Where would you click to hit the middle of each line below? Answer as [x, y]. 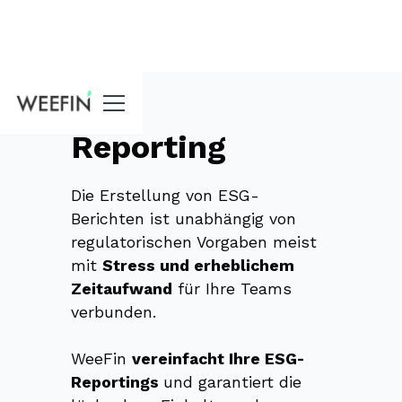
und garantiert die [232, 382]
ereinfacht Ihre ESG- [222, 358]
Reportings [117, 382]
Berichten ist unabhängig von [183, 218]
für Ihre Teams [232, 288]
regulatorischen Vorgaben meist [193, 242]
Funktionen [47, 95]
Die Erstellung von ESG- [165, 195]
